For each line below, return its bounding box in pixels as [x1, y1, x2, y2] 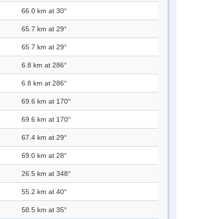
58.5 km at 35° [22, 206, 67, 214]
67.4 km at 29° [22, 133, 67, 142]
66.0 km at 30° [22, 7, 67, 15]
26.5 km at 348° [22, 170, 71, 178]
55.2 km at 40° [22, 188, 67, 196]
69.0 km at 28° [22, 152, 67, 160]
